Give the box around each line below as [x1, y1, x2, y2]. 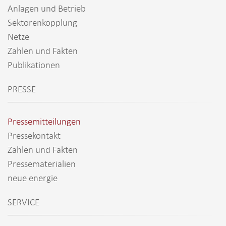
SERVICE [8, 196, 39, 208]
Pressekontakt [8, 129, 61, 141]
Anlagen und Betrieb [8, 2, 86, 14]
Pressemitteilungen [8, 115, 81, 127]
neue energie [8, 172, 58, 184]
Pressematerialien [8, 157, 76, 169]
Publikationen [8, 59, 60, 71]
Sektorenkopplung [8, 16, 77, 28]
